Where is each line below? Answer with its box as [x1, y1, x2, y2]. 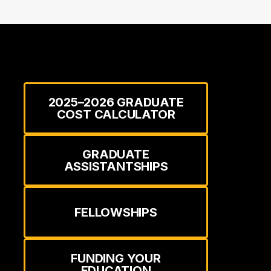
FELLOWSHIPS [74, 205, 157, 220]
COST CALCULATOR [56, 107, 175, 122]
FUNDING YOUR [71, 251, 161, 266]
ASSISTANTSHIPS [64, 159, 168, 174]
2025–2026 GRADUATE [48, 95, 184, 110]
